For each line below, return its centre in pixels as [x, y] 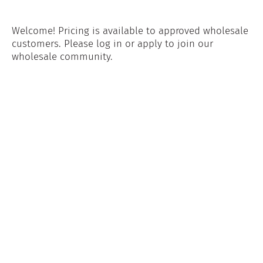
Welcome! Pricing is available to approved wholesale [130, 31]
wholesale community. [62, 57]
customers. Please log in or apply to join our [112, 44]
